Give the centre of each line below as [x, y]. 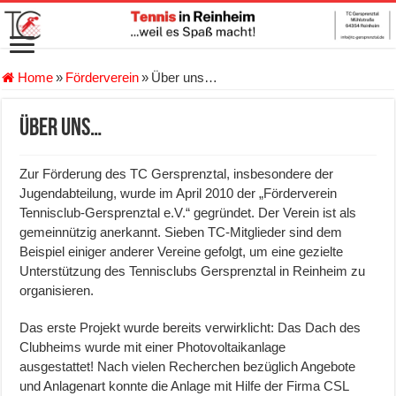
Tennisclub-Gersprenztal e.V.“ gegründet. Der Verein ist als [188, 213]
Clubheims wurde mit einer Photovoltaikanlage [153, 347]
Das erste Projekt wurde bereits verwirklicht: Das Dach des [190, 328]
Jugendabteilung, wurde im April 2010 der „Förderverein [179, 194]
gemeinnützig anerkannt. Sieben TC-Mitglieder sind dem [181, 232]
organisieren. [57, 291]
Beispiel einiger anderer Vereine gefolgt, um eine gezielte [182, 252]
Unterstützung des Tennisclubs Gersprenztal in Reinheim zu [193, 271]
